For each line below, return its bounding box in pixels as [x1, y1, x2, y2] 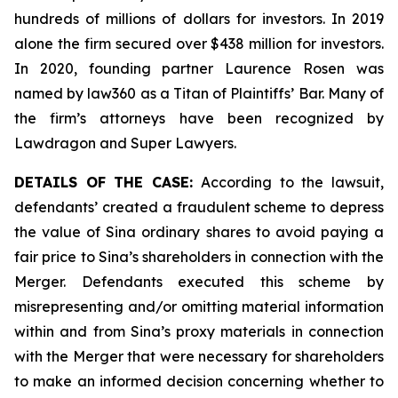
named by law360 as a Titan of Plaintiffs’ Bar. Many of [14, 84, 384, 102]
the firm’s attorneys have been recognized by [14, 109, 384, 127]
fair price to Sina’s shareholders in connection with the [14, 248, 384, 266]
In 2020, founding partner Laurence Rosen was [14, 60, 384, 77]
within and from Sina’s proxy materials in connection [14, 322, 384, 340]
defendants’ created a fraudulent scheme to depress [14, 198, 384, 216]
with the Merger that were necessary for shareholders [14, 347, 384, 365]
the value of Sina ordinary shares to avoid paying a [14, 223, 384, 241]
